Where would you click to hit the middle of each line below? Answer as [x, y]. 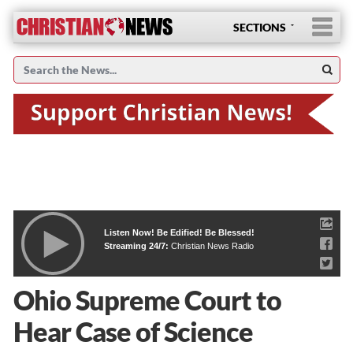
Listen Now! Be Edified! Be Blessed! [179, 232]
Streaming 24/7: [137, 245]
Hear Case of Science [133, 331]
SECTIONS [259, 27]
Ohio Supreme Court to [147, 299]
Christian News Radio [212, 245]
